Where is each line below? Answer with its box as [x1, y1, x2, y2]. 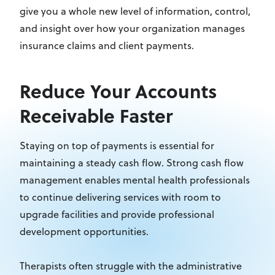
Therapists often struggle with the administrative [20, 259, 242, 273]
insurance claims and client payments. [20, 39, 194, 52]
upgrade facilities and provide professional [20, 207, 214, 221]
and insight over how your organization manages [20, 21, 245, 35]
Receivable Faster [20, 102, 172, 129]
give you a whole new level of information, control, [20, 4, 250, 18]
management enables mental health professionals [20, 173, 250, 187]
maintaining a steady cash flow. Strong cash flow [20, 156, 244, 169]
